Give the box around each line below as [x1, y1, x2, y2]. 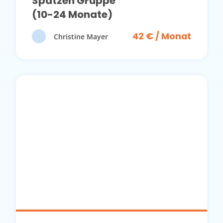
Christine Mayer [54, 31, 108, 41]
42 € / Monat [132, 30, 191, 43]
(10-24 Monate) [32, 7, 112, 22]
